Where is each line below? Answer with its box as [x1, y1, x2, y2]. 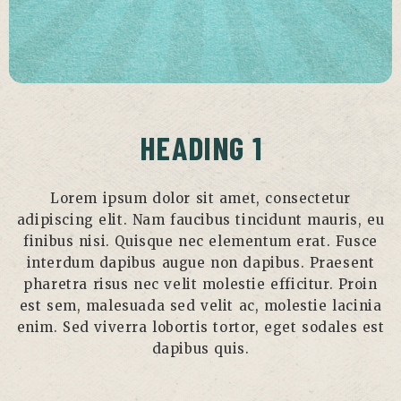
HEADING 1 [139, 128, 262, 166]
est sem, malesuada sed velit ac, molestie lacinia [19, 297, 382, 315]
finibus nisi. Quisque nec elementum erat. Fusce [23, 233, 378, 251]
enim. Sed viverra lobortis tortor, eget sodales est [16, 319, 385, 337]
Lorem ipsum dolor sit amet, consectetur [50, 190, 351, 208]
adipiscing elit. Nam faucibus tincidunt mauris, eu [16, 211, 385, 229]
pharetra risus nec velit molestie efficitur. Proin [23, 276, 378, 294]
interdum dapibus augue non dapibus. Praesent [26, 254, 375, 272]
